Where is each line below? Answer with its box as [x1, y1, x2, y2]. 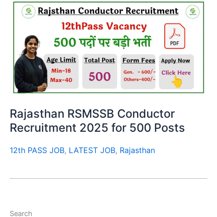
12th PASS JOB [10, 145, 64, 155]
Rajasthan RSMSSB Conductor [10, 107, 175, 121]
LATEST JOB [69, 145, 115, 155]
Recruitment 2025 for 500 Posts [10, 121, 185, 135]
